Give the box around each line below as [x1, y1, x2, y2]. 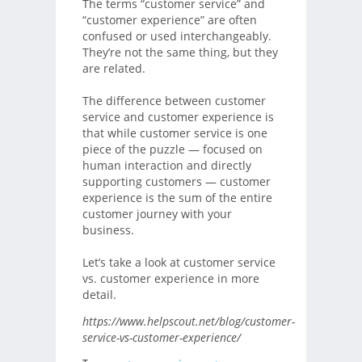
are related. [82, 61, 145, 77]
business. [82, 222, 134, 238]
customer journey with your [82, 206, 232, 222]
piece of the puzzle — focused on [82, 141, 263, 158]
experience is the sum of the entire [82, 190, 272, 206]
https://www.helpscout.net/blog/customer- [82, 314, 295, 330]
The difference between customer [82, 93, 266, 109]
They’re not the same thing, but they [82, 44, 278, 61]
